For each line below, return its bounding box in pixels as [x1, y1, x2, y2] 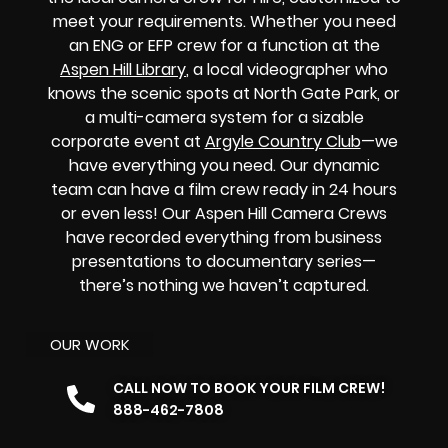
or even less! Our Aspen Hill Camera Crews [61, 201, 387, 225]
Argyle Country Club [204, 129, 361, 153]
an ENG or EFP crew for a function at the [68, 33, 380, 57]
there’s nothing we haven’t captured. [79, 273, 369, 297]
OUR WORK [50, 334, 129, 356]
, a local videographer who [186, 57, 388, 81]
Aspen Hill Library [60, 57, 186, 81]
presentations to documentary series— [72, 249, 376, 273]
